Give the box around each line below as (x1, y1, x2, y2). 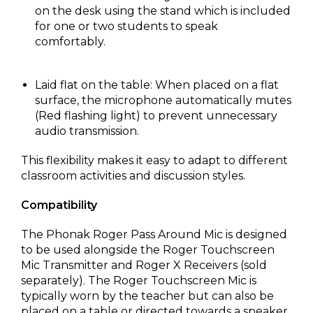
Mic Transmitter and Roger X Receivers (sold (21, 259, 267, 272)
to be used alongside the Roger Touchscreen (21, 243, 275, 256)
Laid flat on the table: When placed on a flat (35, 78, 279, 92)
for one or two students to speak (35, 20, 218, 33)
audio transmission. (35, 124, 142, 138)
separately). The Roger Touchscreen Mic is (21, 274, 256, 287)
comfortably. (35, 35, 108, 48)
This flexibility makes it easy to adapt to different (21, 154, 288, 167)
